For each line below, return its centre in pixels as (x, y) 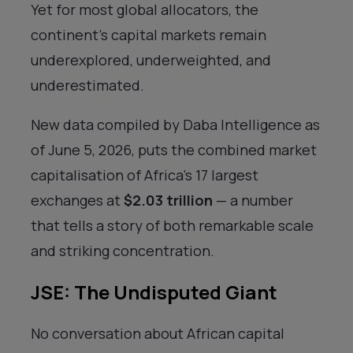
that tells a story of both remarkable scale (172, 225)
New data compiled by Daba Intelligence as (175, 124)
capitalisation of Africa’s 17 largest (145, 175)
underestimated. (87, 85)
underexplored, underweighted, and (151, 60)
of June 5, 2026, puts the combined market (174, 150)
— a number (253, 200)
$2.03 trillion (168, 200)
